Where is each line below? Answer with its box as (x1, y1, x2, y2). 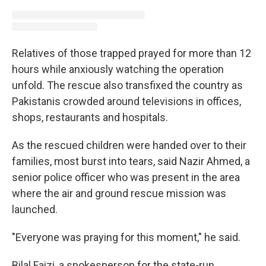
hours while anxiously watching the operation (12, 62, 224, 75)
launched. (12, 202, 58, 216)
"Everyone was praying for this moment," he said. (12, 230, 240, 243)
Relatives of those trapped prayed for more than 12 (12, 46, 251, 59)
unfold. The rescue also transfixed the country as (12, 78, 243, 91)
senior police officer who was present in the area (12, 170, 240, 183)
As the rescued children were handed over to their (12, 138, 246, 151)
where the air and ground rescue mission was (12, 186, 226, 199)
